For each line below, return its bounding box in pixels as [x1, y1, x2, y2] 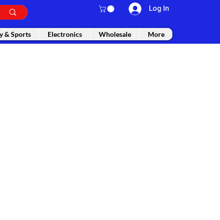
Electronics [47, 30, 82, 39]
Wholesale [98, 30, 131, 39]
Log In [149, 3, 169, 14]
